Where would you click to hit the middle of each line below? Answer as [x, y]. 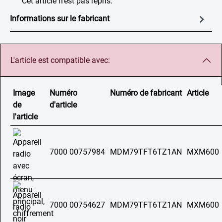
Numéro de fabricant [146, 93]
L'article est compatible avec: [60, 60]
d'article [63, 105]
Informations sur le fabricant [60, 19]
